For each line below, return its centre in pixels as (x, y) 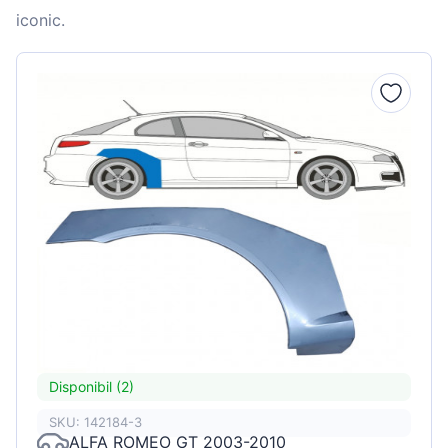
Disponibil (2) (91, 387)
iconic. (40, 19)
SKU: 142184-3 (95, 422)
